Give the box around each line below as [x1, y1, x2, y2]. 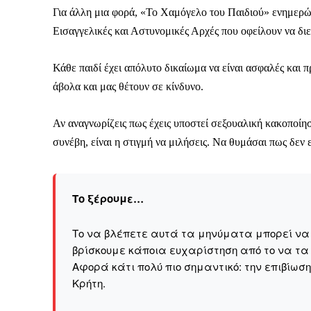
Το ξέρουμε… [72, 191, 144, 207]
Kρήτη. [72, 276, 106, 291]
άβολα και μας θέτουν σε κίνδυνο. [53, 81, 203, 93]
